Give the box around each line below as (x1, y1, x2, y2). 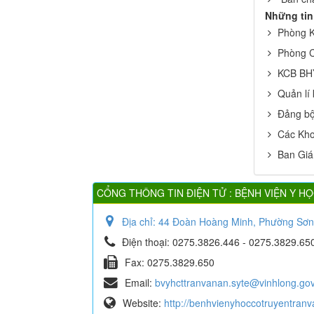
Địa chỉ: (122, 214, 158, 228)
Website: (123, 295, 164, 310)
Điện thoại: (122, 234, 172, 249)
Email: (125, 275, 155, 289)
